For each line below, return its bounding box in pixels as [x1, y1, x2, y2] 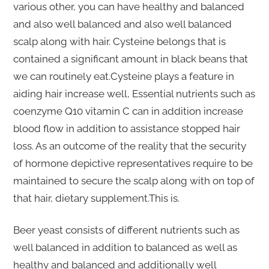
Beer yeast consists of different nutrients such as [13, 224, 240, 237]
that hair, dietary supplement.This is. [13, 192, 180, 205]
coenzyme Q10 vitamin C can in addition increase [13, 105, 243, 118]
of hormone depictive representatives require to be [13, 157, 253, 170]
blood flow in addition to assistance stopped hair [13, 122, 240, 135]
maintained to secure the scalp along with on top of [13, 175, 255, 187]
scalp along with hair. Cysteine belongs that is [13, 35, 226, 48]
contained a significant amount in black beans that [13, 53, 248, 65]
